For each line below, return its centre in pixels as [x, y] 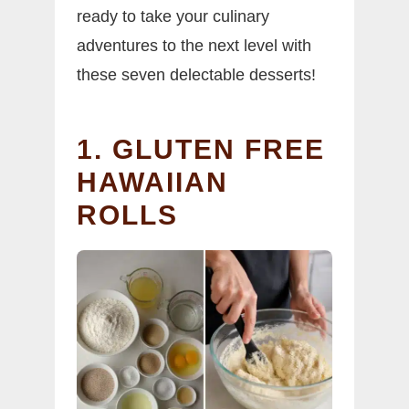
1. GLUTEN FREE [201, 149]
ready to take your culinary [173, 16]
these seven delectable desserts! [196, 74]
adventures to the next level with [194, 45]
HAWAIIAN [152, 182]
